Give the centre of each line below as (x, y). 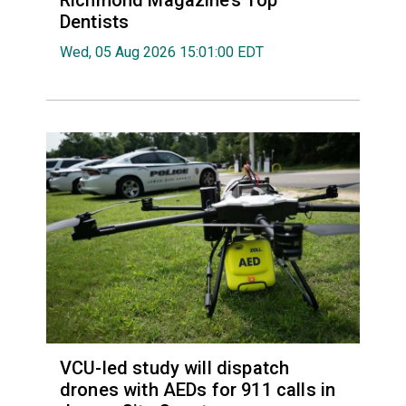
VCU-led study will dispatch (174, 367)
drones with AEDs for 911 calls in (198, 389)
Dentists (94, 21)
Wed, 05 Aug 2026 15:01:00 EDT (161, 52)
